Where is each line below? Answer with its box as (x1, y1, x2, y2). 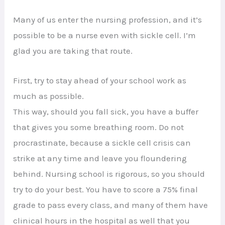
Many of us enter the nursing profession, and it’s (13, 15, 202, 25)
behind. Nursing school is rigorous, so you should (13, 168, 205, 179)
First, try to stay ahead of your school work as (13, 75, 187, 85)
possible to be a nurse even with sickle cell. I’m (13, 30, 196, 41)
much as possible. (13, 90, 84, 101)
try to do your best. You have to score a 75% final (13, 184, 198, 194)
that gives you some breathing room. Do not (13, 122, 184, 132)
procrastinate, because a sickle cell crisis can (13, 137, 191, 148)
